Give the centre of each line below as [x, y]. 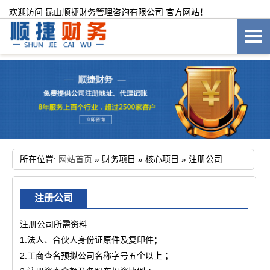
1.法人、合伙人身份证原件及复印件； [91, 240]
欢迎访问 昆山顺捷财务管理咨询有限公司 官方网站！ [108, 12]
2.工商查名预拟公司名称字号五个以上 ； [96, 255]
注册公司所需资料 [54, 224]
